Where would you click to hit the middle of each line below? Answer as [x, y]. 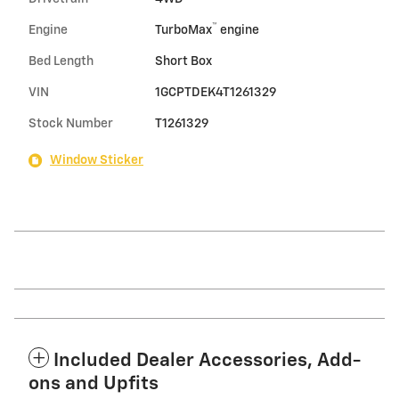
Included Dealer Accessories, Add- [207, 362]
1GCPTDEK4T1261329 [215, 93]
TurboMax [183, 31]
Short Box [183, 62]
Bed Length [61, 62]
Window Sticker [97, 161]
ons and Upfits [94, 385]
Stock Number [71, 124]
